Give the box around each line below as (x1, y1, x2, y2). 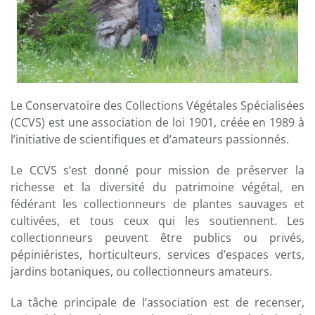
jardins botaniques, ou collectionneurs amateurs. (11, 264, 272, 279)
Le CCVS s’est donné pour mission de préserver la (11, 162, 304, 178)
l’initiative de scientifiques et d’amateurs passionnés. (11, 131, 289, 147)
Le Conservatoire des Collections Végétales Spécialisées (11, 98, 304, 113)
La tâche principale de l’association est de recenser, (11, 295, 304, 310)
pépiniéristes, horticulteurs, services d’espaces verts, (11, 247, 304, 262)
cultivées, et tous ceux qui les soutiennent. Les (11, 213, 304, 229)
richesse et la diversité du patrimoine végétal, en (11, 179, 304, 195)
